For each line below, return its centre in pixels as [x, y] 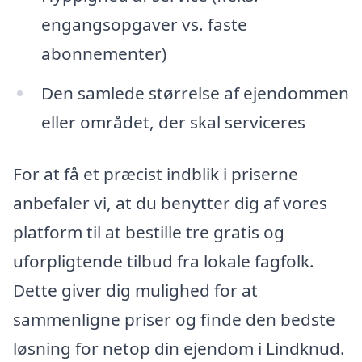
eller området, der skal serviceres [173, 122]
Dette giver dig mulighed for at [135, 290]
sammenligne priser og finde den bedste [174, 320]
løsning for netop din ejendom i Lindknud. [179, 349]
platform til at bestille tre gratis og [149, 232]
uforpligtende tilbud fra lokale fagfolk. [164, 261]
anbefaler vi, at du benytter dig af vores [170, 203]
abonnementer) [103, 53]
